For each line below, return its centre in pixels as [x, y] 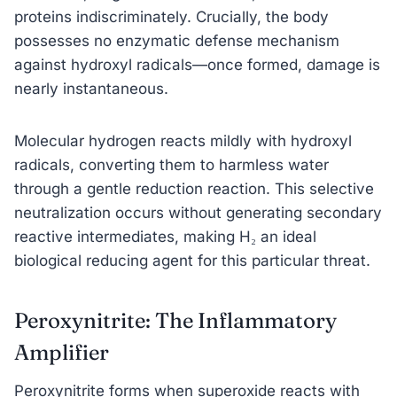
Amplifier [62, 352]
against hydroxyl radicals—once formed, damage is [197, 64]
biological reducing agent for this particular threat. [192, 260]
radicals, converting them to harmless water [171, 164]
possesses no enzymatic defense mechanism [177, 40]
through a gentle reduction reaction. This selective [194, 188]
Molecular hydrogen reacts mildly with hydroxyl [183, 140]
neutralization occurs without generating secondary [198, 212]
